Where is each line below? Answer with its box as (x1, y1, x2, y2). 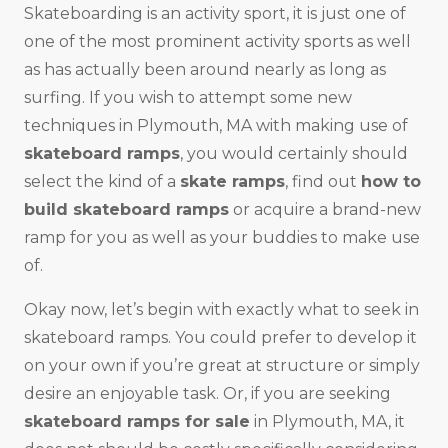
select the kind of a (24, 171, 180, 191)
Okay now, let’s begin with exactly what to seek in (24, 299, 419, 319)
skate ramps (180, 171, 285, 191)
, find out (285, 171, 361, 191)
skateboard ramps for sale (24, 411, 250, 431)
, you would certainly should (180, 143, 408, 163)
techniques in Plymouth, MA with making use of (24, 115, 408, 135)
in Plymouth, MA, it (250, 411, 405, 431)
